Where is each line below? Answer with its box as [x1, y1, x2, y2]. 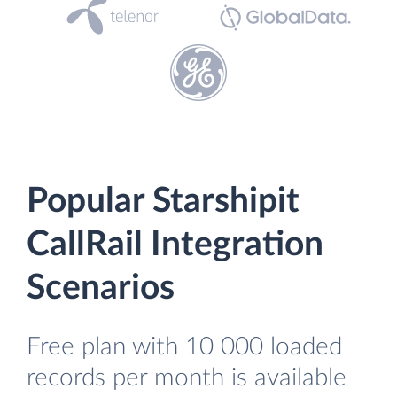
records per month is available [27, 365, 346, 391]
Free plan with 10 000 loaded [27, 334, 342, 360]
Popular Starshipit [27, 184, 300, 219]
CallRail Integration [27, 228, 323, 262]
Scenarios [27, 271, 175, 306]
